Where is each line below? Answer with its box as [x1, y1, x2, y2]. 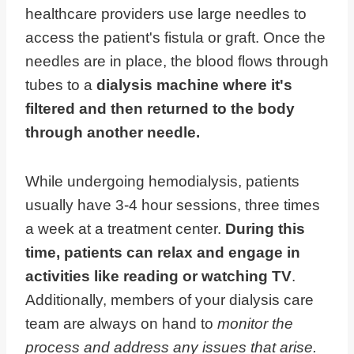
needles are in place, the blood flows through [25, 53, 329, 70]
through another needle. [25, 124, 200, 141]
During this [221, 220, 305, 238]
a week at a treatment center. [25, 220, 221, 238]
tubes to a [25, 77, 96, 94]
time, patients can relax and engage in [25, 244, 300, 262]
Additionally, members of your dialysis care [25, 292, 314, 309]
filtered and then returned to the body [25, 100, 295, 118]
